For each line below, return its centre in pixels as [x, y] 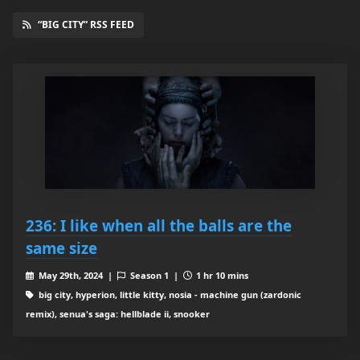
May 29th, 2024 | [76, 276]
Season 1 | [155, 276]
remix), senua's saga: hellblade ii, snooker [118, 314]
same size [61, 248]
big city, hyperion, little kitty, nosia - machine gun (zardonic [168, 295]
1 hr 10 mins [221, 276]
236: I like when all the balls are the [159, 226]
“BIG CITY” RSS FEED [86, 25]
